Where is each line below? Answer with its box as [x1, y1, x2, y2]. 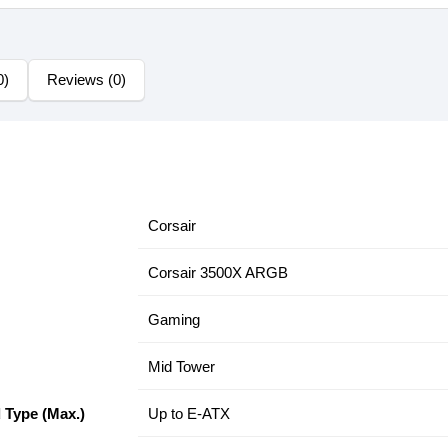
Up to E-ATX [148, 405, 230, 422]
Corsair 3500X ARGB [148, 264, 288, 281]
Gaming [148, 311, 200, 328]
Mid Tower [148, 358, 215, 375]
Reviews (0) [47, 71, 126, 88]
